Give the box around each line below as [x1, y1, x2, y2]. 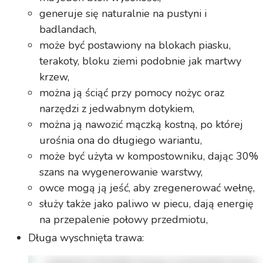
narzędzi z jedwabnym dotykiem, [39, 102, 195, 116]
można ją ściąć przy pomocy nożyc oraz [39, 86, 225, 100]
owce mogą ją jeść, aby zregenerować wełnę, [39, 181, 255, 195]
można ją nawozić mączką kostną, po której [39, 117, 244, 132]
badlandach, [39, 22, 97, 37]
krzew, [39, 70, 70, 85]
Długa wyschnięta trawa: [28, 231, 144, 245]
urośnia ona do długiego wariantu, [39, 133, 203, 148]
